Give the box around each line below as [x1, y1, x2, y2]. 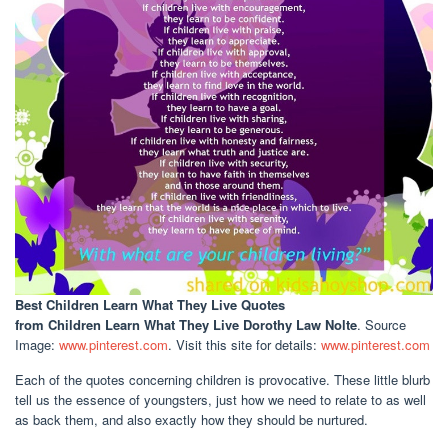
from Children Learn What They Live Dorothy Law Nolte [15, 315, 357, 335]
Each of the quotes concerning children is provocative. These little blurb [15, 370, 430, 390]
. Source [357, 315, 406, 335]
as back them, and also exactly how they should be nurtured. [15, 410, 368, 430]
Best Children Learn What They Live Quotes [15, 295, 285, 315]
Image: [15, 335, 59, 355]
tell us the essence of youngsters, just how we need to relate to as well [15, 390, 426, 410]
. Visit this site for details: [168, 335, 321, 355]
